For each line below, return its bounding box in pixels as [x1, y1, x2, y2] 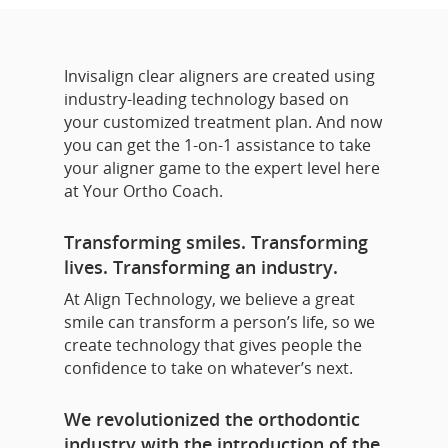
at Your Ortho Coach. [64, 180, 223, 202]
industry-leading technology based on [64, 88, 349, 110]
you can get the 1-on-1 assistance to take [64, 134, 371, 156]
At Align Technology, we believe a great [64, 288, 355, 310]
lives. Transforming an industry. [64, 255, 338, 279]
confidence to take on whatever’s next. [64, 357, 353, 379]
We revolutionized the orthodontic [64, 407, 360, 431]
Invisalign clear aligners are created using [64, 65, 375, 87]
